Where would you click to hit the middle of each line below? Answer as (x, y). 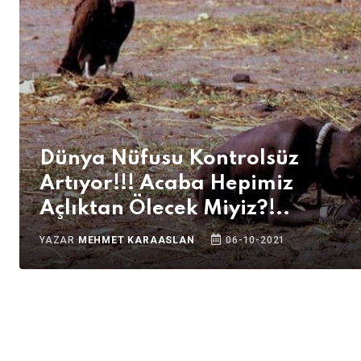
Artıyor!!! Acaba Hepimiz (166, 184)
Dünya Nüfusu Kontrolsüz (169, 159)
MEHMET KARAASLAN (136, 240)
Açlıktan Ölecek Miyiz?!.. (165, 209)
